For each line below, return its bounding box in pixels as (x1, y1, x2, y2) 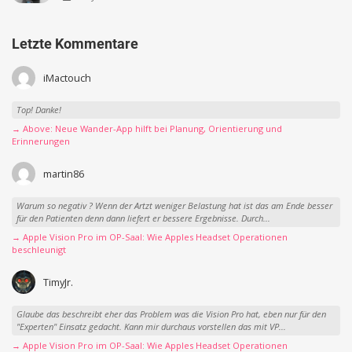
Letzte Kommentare (12, 35, 138, 52)
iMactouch (42, 70, 91, 85)
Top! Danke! (16, 104, 61, 115)
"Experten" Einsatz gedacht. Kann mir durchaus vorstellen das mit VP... (16, 321, 286, 333)
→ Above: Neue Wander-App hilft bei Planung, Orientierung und (12, 122, 282, 134)
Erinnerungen (12, 134, 70, 147)
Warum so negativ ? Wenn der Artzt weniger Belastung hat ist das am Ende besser (16, 200, 332, 212)
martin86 (42, 166, 84, 181)
